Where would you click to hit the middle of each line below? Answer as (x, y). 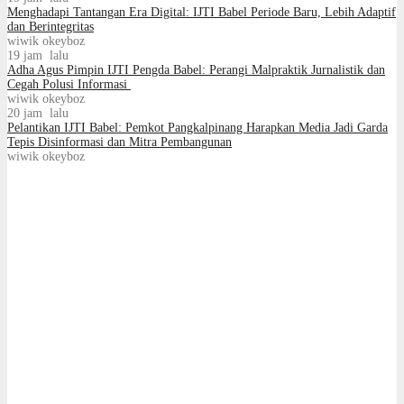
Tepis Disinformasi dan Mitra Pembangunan (119, 142)
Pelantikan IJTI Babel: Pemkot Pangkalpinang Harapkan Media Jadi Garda (197, 128)
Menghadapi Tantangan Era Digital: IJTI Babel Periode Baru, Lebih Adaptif (202, 13)
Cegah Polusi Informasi (69, 85)
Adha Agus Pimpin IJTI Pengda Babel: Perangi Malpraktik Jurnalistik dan (196, 70)
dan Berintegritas (50, 27)
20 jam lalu (38, 114)
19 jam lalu (38, 56)
